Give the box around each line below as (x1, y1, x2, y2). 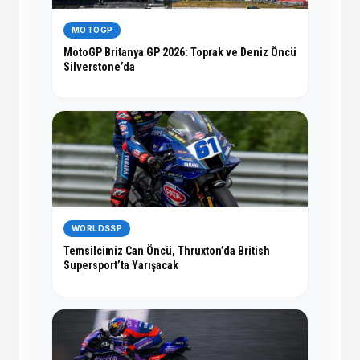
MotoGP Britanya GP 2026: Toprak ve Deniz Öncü (63, 46, 297, 59)
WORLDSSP (72, 223, 123, 234)
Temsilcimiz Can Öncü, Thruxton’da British (63, 244, 270, 258)
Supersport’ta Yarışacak (63, 259, 178, 272)
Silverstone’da (63, 60, 135, 74)
